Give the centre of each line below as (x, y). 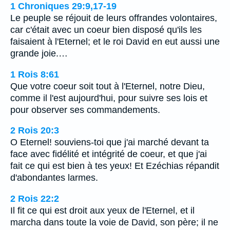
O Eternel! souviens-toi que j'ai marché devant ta (110, 142)
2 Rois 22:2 (35, 199)
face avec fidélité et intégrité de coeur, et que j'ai (109, 154)
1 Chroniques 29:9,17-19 (63, 6)
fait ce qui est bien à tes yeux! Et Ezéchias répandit (115, 166)
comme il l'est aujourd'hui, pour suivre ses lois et (109, 98)
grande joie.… (39, 54)
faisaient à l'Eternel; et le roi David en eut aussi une (115, 42)
